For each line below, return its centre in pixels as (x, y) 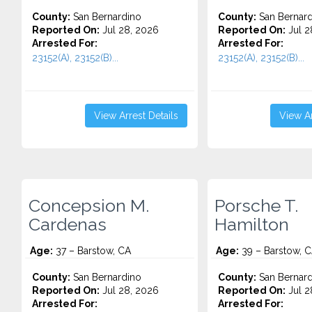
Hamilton (251, 224)
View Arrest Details (136, 116)
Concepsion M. (89, 205)
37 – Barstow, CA (92, 251)
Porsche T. (256, 205)
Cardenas (68, 224)
